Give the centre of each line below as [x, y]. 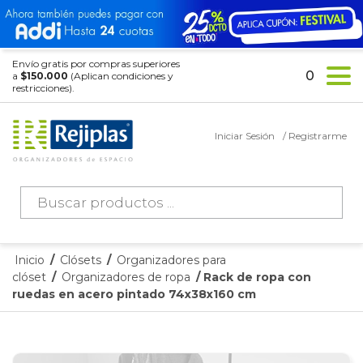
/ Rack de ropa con [252, 278]
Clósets [81, 261]
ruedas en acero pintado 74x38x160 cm [134, 295]
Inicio [30, 261]
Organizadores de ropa [126, 278]
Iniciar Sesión [245, 136]
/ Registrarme [315, 136]
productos [53, 218]
